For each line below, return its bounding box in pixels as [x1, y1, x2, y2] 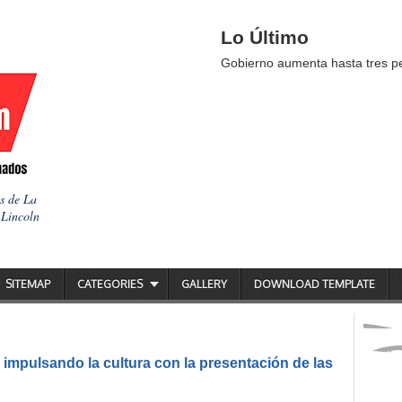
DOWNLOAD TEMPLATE [254, 277, 375, 291]
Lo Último [221, 26, 309, 48]
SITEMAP [5, 277, 50, 291]
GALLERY [181, 277, 227, 291]
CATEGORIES [77, 277, 143, 291]
